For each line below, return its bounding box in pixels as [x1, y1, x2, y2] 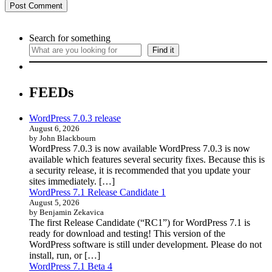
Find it [152, 46, 174, 55]
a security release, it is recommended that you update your [29, 165, 250, 175]
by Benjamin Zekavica [29, 207, 104, 217]
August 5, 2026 [29, 197, 80, 207]
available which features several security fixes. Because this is [29, 154, 265, 165]
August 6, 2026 [29, 123, 80, 133]
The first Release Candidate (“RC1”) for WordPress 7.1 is [29, 217, 250, 228]
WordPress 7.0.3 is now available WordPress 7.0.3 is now [29, 143, 250, 154]
